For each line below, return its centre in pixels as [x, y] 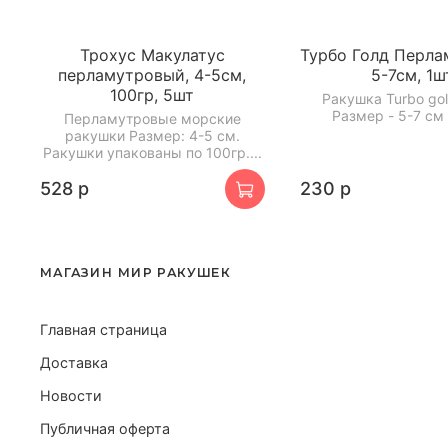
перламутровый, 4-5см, [152, 75]
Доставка [74, 362]
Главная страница [103, 329]
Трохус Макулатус [152, 55]
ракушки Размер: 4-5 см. [152, 136]
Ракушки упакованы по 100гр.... [152, 153]
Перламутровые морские [152, 119]
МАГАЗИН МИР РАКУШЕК [136, 272]
